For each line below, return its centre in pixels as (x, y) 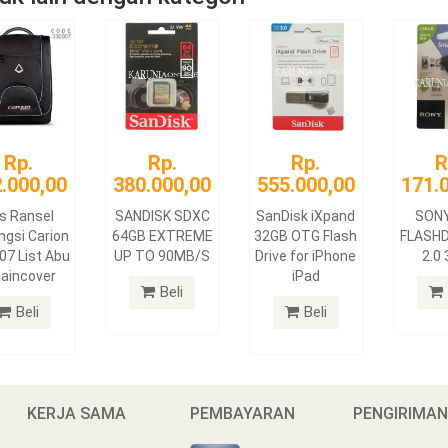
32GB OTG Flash (306, 235)
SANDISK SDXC (162, 215)
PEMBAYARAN (243, 413)
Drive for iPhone (306, 255)
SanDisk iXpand (306, 215)
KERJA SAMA (77, 413)
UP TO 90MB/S (162, 255)
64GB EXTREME (162, 235)
